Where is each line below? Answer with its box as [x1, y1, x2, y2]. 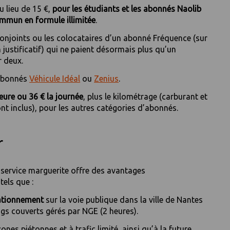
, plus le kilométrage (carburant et [83, 92, 208, 102]
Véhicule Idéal [29, 74, 81, 84]
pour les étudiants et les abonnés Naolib [52, 4, 202, 14]
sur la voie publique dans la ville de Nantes [46, 195, 203, 204]
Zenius [94, 74, 119, 84]
